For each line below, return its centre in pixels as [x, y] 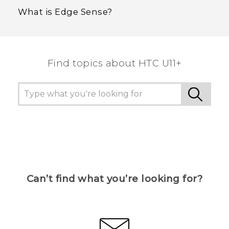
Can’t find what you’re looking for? [114, 179]
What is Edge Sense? [65, 12]
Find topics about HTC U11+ [114, 63]
